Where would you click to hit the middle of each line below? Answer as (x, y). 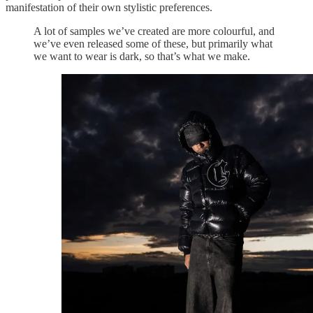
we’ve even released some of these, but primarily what (153, 43)
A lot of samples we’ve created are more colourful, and (154, 31)
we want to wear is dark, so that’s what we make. (142, 56)
